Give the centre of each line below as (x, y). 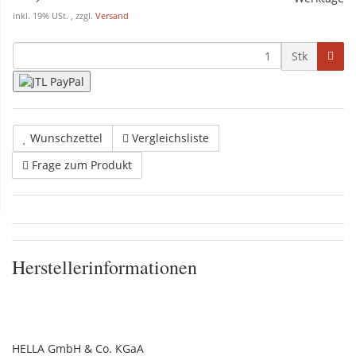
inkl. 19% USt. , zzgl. (54, 16)
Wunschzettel (66, 138)
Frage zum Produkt (82, 165)
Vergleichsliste (170, 138)
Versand (112, 16)
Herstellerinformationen (104, 267)
